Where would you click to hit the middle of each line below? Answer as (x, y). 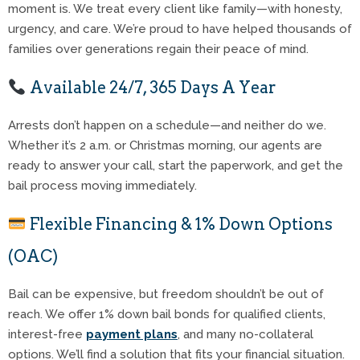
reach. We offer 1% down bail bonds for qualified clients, (167, 314)
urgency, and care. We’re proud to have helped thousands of (180, 29)
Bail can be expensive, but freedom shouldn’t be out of (166, 294)
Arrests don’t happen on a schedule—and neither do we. (167, 125)
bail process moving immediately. (102, 185)
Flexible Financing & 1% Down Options (179, 224)
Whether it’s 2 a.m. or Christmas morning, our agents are (165, 145)
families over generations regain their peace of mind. (158, 49)
